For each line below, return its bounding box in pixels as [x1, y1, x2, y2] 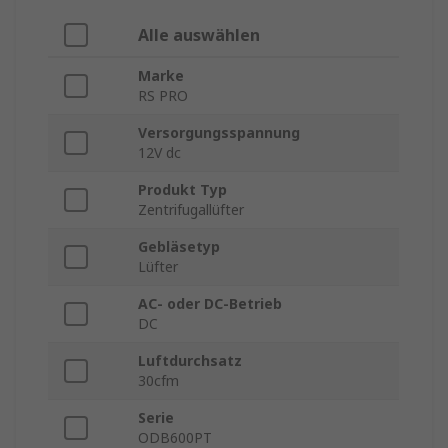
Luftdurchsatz [138, 351, 242, 371]
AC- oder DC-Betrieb [138, 294, 282, 314]
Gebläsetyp [138, 237, 220, 257]
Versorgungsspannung [138, 123, 300, 143]
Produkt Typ [138, 180, 227, 200]
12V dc [138, 143, 181, 163]
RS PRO [138, 86, 188, 106]
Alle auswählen [138, 24, 260, 47]
